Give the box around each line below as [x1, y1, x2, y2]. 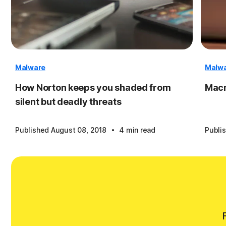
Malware [15, 63, 45, 72]
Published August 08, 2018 [15, 126, 108, 134]
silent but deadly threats [15, 96, 122, 107]
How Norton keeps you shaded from [15, 82, 171, 93]
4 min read [119, 126, 156, 134]
